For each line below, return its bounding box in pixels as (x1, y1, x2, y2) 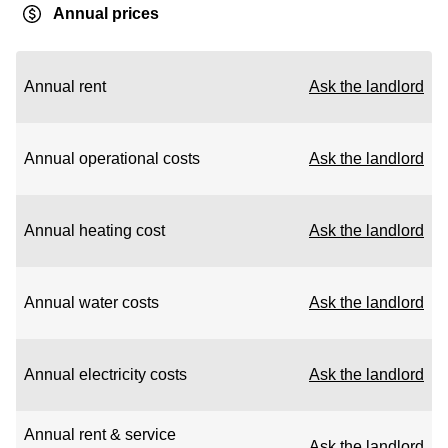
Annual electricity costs (24, 366, 187, 383)
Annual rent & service (24, 426, 176, 443)
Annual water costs (24, 294, 159, 311)
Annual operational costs (24, 150, 200, 167)
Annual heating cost (24, 222, 165, 239)
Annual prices (53, 5, 159, 22)
